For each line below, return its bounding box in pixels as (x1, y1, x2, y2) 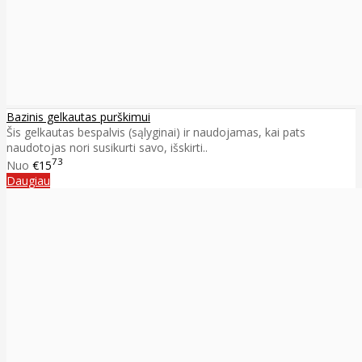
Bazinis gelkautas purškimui (6, 109, 150, 125)
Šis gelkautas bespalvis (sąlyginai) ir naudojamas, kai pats (6, 124, 305, 141)
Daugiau (6, 173, 50, 189)
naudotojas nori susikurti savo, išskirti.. (6, 140, 208, 156)
